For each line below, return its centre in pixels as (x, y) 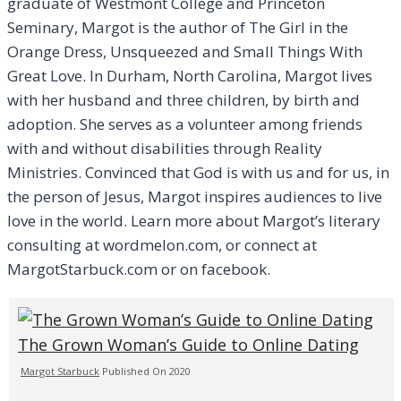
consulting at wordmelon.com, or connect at (162, 245)
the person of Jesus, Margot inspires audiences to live (195, 197)
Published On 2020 (146, 371)
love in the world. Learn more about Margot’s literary (194, 221)
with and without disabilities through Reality (165, 149)
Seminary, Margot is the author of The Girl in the (178, 28)
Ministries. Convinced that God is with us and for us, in (198, 173)
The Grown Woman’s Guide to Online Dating (188, 345)
